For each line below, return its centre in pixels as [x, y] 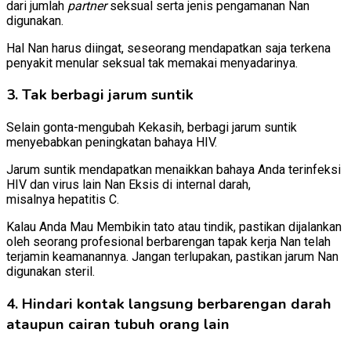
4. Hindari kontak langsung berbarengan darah [169, 304]
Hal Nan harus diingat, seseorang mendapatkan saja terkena [168, 48]
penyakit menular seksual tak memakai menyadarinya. [152, 63]
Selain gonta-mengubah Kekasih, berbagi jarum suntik [152, 128]
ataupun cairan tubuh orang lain [118, 324]
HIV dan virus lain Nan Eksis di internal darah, [128, 185]
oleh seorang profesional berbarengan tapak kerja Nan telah [168, 242]
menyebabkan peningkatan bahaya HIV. [112, 143]
